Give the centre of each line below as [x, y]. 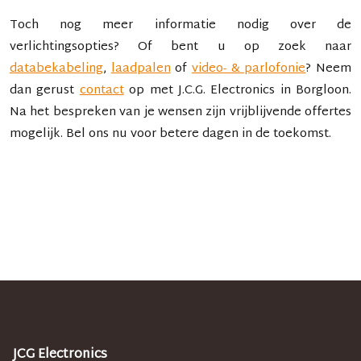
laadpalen [141, 68]
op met [148, 90]
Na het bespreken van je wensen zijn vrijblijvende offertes [180, 112]
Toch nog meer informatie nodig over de [180, 25]
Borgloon [322, 90]
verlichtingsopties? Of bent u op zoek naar [180, 47]
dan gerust [45, 90]
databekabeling [56, 68]
